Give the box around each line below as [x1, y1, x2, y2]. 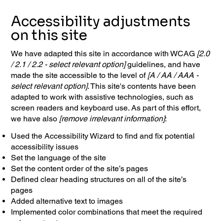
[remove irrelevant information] [59, 114, 165, 124]
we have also [11, 114, 60, 124]
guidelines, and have [125, 60, 201, 70]
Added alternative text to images [11, 196, 123, 206]
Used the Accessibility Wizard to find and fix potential [11, 131, 195, 141]
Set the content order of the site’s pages [11, 164, 148, 174]
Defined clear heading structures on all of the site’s [11, 175, 187, 184]
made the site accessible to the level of [11, 71, 148, 80]
